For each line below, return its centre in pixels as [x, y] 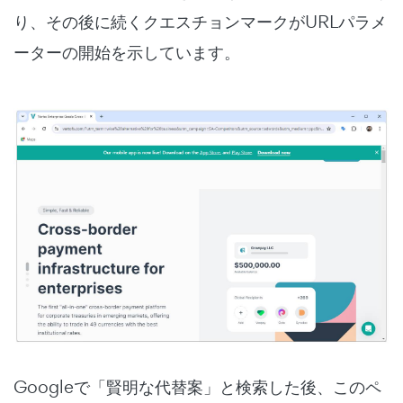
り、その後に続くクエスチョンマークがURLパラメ [200, 21]
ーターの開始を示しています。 [127, 52]
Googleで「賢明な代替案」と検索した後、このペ [197, 387]
